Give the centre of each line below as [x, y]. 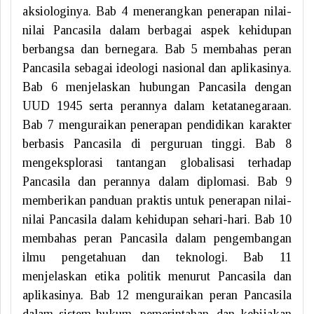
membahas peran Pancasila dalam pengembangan [157, 238]
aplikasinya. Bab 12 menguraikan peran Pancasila [157, 295]
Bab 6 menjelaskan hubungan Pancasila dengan [157, 87]
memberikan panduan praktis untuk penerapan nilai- [157, 200]
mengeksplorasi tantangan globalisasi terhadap [157, 162]
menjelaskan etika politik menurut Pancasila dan [157, 276]
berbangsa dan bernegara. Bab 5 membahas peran [157, 49]
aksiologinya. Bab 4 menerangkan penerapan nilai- [157, 11]
